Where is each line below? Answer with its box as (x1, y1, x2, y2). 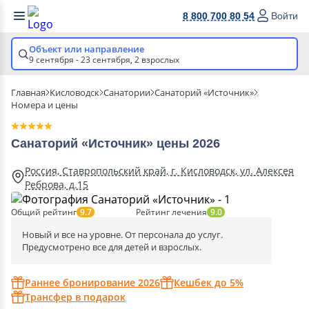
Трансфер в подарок (25, 290, 126, 303)
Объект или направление (29, 43, 144, 55)
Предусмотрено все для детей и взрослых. (22, 241, 201, 253)
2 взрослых (134, 54, 179, 66)
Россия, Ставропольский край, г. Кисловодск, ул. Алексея (25, 164, 294, 177)
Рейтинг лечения (136, 206, 207, 218)
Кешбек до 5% (174, 276, 243, 289)
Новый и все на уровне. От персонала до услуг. (22, 228, 223, 241)
